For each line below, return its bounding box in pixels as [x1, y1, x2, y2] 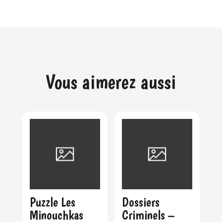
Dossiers [122, 194, 160, 210]
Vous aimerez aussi [46, 70, 176, 94]
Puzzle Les [29, 194, 75, 210]
